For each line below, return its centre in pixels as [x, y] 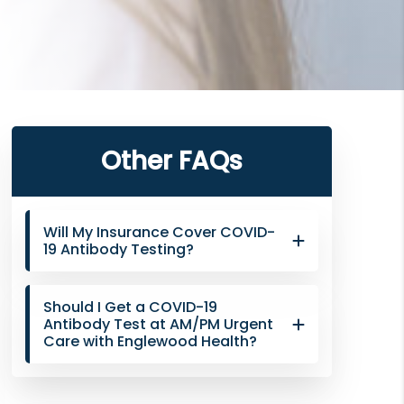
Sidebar [56, 169]
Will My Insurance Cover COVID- [159, 233]
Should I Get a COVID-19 [130, 308]
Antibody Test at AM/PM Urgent [158, 325]
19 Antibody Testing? [118, 250]
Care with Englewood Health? [150, 342]
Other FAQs [171, 161]
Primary [57, 140]
